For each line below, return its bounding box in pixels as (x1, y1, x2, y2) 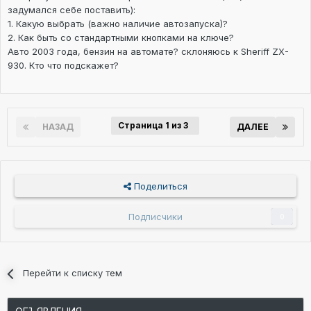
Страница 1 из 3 (118, 120, 192, 131)
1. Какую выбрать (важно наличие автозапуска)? (8, 18, 228, 30)
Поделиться (131, 180, 187, 192)
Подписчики (128, 211, 183, 223)
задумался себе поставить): (8, 4, 135, 16)
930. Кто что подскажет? (8, 60, 119, 72)
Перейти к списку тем (23, 267, 123, 279)
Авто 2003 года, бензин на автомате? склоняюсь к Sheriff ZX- (8, 46, 289, 58)
